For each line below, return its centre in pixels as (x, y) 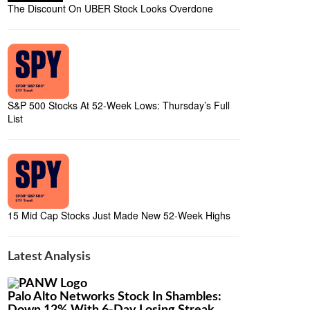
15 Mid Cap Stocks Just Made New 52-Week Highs (119, 215)
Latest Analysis (49, 257)
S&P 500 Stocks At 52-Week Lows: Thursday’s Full (119, 105)
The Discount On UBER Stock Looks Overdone (110, 8)
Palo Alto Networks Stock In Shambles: (115, 297)
